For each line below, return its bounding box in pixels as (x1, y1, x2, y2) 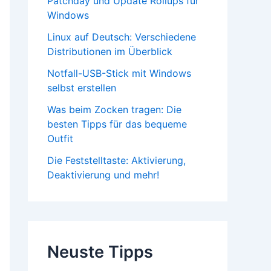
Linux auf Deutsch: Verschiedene (47, 30, 196, 43)
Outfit (47, 132, 73, 145)
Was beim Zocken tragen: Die (47, 103, 181, 116)
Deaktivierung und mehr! (47, 168, 159, 181)
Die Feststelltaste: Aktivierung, (47, 154, 186, 166)
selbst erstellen (47, 81, 116, 94)
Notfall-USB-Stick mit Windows (47, 67, 191, 79)
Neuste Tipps (47, 241, 153, 262)
